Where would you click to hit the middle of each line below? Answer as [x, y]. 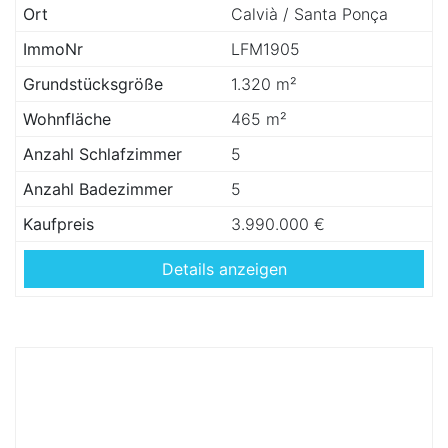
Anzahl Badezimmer [98, 189]
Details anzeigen [224, 269]
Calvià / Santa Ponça [309, 14]
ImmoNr [53, 49]
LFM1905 [265, 49]
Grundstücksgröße [93, 84]
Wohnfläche [67, 119]
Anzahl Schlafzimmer [102, 154]
